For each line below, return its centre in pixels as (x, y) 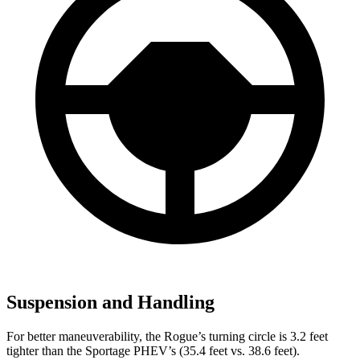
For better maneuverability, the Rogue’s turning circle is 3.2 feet (167, 337)
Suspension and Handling (110, 303)
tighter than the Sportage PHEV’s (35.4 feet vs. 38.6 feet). (153, 351)
